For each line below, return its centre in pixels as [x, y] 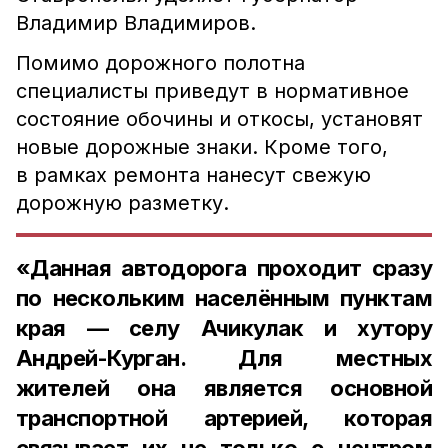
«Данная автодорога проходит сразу [224, 268]
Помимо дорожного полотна [160, 63]
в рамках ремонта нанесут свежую [193, 175]
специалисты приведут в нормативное [212, 91]
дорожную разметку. [122, 203]
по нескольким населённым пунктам [224, 298]
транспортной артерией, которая [224, 418]
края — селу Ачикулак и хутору [224, 328]
